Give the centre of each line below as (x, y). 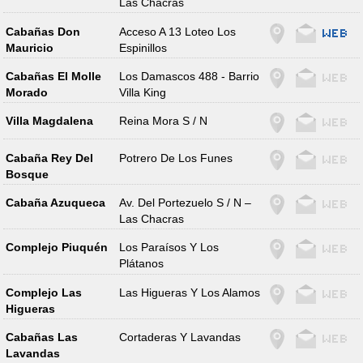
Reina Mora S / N (164, 121)
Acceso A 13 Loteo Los (178, 31)
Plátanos (142, 264)
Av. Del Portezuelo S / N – (186, 203)
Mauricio (29, 47)
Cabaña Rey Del (49, 158)
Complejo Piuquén (56, 248)
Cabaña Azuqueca (55, 203)
